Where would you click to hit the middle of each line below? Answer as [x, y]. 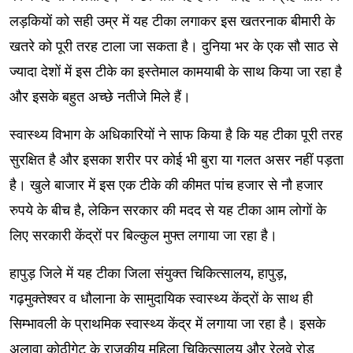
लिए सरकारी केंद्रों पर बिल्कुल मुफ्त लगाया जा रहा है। [143, 235]
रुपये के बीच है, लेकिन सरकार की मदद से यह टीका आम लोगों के [168, 210]
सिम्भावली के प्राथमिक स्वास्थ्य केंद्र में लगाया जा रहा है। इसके [167, 323]
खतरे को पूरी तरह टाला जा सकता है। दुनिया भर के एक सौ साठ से [174, 46]
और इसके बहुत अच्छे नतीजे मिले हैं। [100, 97]
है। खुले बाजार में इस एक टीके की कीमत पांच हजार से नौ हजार [166, 185]
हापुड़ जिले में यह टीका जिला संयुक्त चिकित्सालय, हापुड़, [148, 273]
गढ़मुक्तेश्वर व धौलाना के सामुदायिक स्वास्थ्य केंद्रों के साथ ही [161, 298]
